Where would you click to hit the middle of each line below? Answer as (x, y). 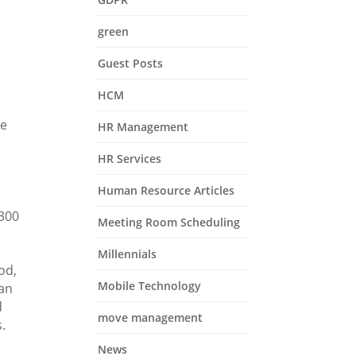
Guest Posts (131, 63)
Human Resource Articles (166, 190)
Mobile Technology (150, 286)
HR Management (143, 127)
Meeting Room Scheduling (169, 222)
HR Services (130, 159)
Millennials (128, 254)
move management (151, 317)
